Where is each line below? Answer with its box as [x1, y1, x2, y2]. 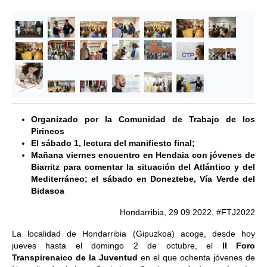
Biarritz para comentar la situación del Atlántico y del [31, 162, 255, 172]
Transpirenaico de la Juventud [12, 253, 138, 262]
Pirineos [31, 126, 64, 136]
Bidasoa [31, 186, 64, 195]
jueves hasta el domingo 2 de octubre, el [12, 241, 222, 250]
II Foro [222, 241, 256, 250]
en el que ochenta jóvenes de [138, 253, 255, 262]
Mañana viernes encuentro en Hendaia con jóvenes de [31, 150, 255, 160]
